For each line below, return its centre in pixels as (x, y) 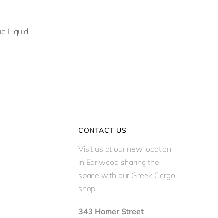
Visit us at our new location (125, 149)
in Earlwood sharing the (119, 162)
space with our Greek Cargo (127, 175)
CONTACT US (102, 130)
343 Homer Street (111, 211)
